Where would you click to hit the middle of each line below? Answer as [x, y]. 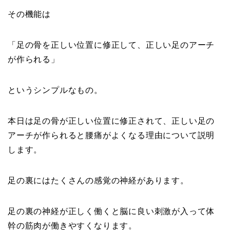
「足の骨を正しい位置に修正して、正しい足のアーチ [111, 45]
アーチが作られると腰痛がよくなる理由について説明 [111, 136]
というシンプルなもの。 [55, 90]
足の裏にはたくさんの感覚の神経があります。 [98, 181]
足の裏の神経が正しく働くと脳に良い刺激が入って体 [111, 212]
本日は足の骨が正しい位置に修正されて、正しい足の [111, 121]
